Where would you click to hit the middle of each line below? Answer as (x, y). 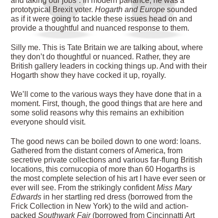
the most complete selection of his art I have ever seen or (108, 179)
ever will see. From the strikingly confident (84, 188)
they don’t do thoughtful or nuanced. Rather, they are (101, 56)
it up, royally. (144, 75)
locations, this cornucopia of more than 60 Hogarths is (103, 169)
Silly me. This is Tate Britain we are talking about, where (107, 47)
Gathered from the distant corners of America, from (97, 151)
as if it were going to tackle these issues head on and (102, 18)
